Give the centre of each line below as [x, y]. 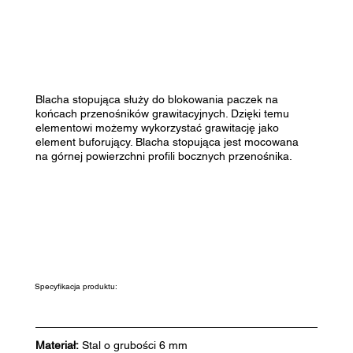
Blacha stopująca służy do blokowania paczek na [156, 99]
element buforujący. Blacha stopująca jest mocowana [167, 141]
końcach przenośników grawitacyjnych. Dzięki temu [162, 113]
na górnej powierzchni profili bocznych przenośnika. [163, 156]
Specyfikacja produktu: [76, 286]
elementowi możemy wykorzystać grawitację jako [157, 127]
